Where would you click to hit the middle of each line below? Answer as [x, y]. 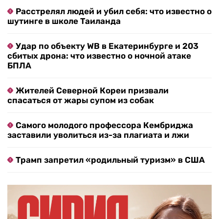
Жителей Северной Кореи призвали [92, 91]
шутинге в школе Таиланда [64, 21]
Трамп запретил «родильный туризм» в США [110, 160]
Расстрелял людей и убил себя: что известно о [114, 11]
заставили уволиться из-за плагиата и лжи [98, 135]
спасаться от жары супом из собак [81, 100]
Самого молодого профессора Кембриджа [104, 125]
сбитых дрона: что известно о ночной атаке [99, 56]
